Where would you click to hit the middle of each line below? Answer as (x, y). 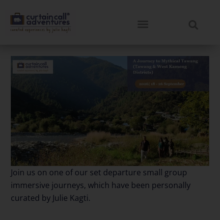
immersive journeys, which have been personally (101, 185)
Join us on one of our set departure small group (99, 173)
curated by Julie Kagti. (51, 198)
